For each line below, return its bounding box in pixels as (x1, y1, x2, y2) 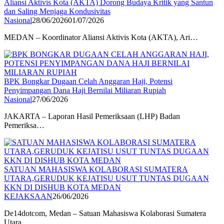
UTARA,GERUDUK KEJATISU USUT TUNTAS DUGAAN (4, 173, 209, 182)
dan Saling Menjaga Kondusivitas (4, 6, 110, 15)
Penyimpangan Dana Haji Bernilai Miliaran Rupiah (4, 85, 166, 94)
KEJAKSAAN (4, 191, 52, 200)
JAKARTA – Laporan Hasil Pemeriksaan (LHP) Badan (4, 111, 180, 120)
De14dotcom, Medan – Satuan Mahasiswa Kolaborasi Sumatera (4, 208, 206, 217)
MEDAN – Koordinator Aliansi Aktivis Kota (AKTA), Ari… (4, 32, 198, 41)
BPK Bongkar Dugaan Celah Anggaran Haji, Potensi (4, 76, 172, 85)
